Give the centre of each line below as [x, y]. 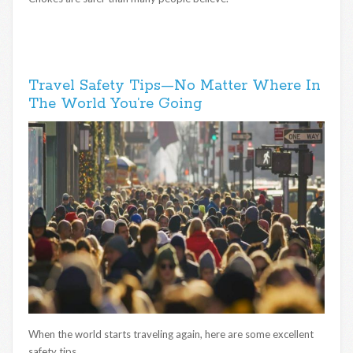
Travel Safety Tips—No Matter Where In [175, 85]
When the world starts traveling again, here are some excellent [171, 334]
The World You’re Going [115, 104]
